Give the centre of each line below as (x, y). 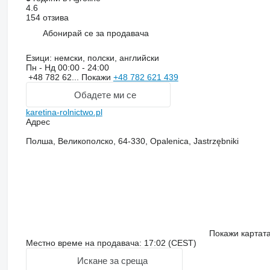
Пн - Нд (42, 68)
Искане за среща (112, 260)
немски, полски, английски (105, 58)
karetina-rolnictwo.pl (64, 112)
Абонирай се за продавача (96, 33)
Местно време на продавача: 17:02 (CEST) (111, 243)
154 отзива (47, 18)
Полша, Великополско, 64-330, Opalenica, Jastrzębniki (132, 141)
